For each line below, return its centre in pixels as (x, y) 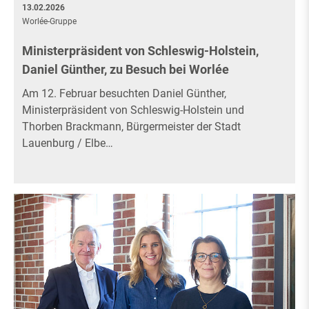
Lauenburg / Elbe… (68, 143)
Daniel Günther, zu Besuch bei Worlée (126, 70)
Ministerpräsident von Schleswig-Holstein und (133, 110)
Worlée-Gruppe (49, 22)
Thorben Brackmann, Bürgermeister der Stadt (131, 127)
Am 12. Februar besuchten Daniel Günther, (124, 94)
